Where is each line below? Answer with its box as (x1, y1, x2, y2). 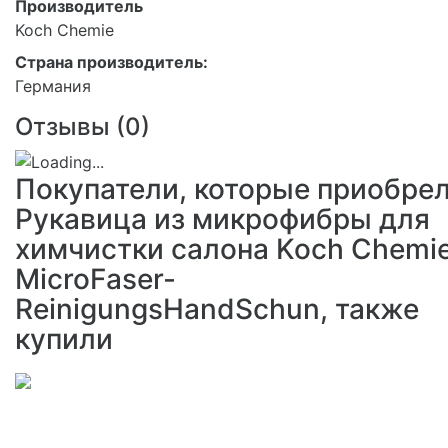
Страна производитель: (15, 51, 208, 72)
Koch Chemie (15, 19, 114, 40)
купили (15, 321, 113, 356)
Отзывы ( (15, 111, 125, 141)
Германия (15, 75, 91, 96)
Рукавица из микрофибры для (15, 201, 430, 236)
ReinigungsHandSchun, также (15, 291, 419, 326)
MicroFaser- (15, 261, 176, 296)
